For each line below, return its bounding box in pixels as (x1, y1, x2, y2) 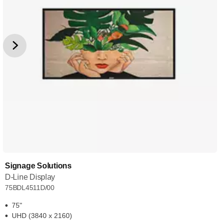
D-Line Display (5, 173, 55, 181)
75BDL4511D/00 (5, 184, 55, 192)
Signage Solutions (5, 162, 72, 170)
